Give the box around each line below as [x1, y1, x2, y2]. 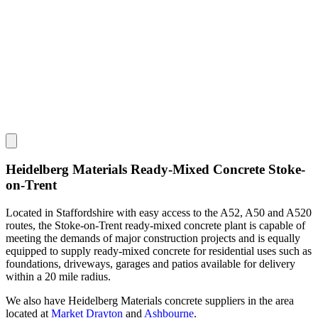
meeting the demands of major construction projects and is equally [6, 231, 300, 244]
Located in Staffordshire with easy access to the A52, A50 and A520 [6, 206, 312, 219]
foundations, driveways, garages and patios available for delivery [6, 257, 295, 270]
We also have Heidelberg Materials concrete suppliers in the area [6, 294, 294, 307]
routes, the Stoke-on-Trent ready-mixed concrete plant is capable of [6, 219, 305, 231]
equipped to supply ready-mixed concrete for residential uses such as [6, 244, 312, 257]
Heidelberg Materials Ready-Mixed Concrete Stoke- [6, 162, 305, 177]
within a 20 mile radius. [6, 270, 111, 283]
